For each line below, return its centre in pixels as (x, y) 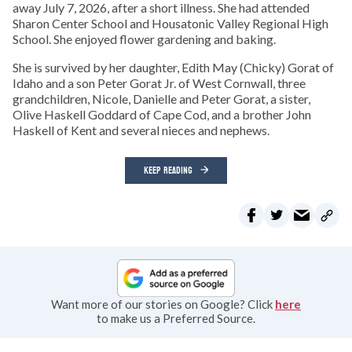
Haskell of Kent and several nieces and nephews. (141, 130)
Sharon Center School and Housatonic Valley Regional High (170, 24)
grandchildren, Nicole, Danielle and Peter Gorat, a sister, (161, 99)
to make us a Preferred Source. (176, 318)
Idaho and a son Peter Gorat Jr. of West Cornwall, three (159, 83)
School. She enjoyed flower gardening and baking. (144, 39)
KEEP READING (168, 171)
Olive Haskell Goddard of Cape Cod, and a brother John (162, 115)
